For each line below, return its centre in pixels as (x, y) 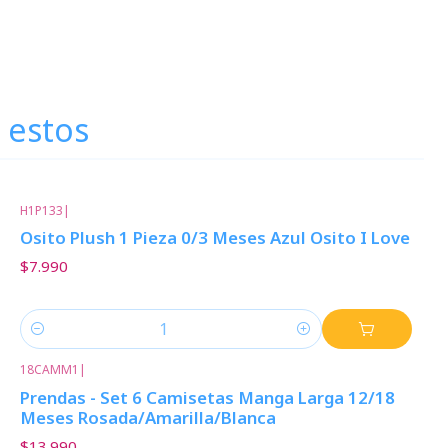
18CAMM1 (49, 370)
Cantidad (49, 340)
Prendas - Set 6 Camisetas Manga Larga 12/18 (207, 397)
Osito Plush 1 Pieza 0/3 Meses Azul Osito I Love (214, 238)
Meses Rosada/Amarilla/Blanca (147, 417)
